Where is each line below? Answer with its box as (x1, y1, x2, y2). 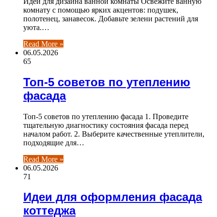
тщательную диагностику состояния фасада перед (23, 121, 188, 129)
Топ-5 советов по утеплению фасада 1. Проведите (23, 112, 188, 121)
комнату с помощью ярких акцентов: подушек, (23, 5, 178, 14)
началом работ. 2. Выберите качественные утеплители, (23, 129, 204, 138)
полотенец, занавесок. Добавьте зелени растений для (23, 14, 198, 23)
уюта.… (23, 23, 49, 31)
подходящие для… (23, 138, 84, 147)
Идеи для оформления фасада (23, 190, 202, 204)
